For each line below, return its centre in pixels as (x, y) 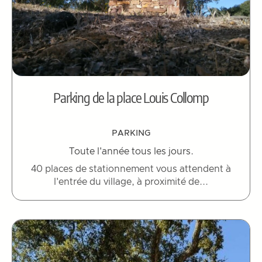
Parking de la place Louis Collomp (131, 97)
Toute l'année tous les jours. (131, 151)
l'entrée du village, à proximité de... (131, 182)
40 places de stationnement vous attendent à (131, 169)
